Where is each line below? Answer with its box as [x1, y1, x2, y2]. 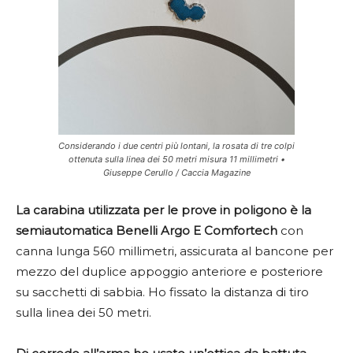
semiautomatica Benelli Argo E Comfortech [16, 223, 277, 239]
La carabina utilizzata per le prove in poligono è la [16, 203, 311, 218]
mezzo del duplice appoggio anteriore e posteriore [16, 264, 323, 280]
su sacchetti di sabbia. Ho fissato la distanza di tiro [16, 284, 309, 300]
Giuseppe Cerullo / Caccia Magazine [102, 167, 251, 179]
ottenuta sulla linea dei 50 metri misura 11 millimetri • [68, 154, 285, 165]
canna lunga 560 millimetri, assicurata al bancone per [16, 243, 333, 259]
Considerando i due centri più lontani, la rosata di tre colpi [58, 140, 295, 152]
